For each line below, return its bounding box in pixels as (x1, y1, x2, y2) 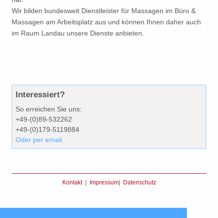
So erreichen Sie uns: (16, 105, 82, 113)
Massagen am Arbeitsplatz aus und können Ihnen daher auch (12, 18, 201, 26)
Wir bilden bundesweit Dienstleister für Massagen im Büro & (12, 7, 196, 15)
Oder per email (16, 136, 62, 144)
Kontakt (62, 180, 82, 185)
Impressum (89, 180, 119, 185)
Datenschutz (123, 180, 156, 185)
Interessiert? (16, 90, 65, 99)
